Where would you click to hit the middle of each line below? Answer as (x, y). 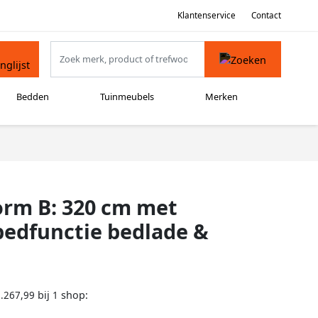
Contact (266, 15)
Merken (221, 97)
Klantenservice (206, 15)
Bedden (33, 97)
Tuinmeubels (127, 97)
